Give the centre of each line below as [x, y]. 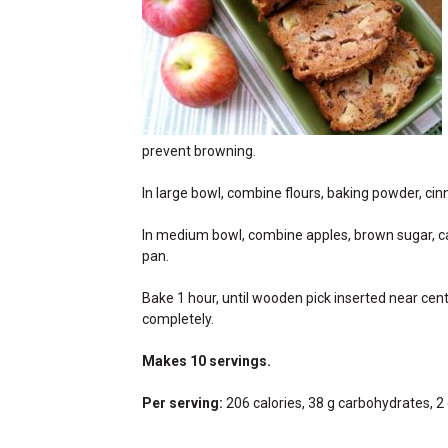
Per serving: [182, 403]
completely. [178, 319]
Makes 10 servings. [206, 361]
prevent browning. [199, 151]
